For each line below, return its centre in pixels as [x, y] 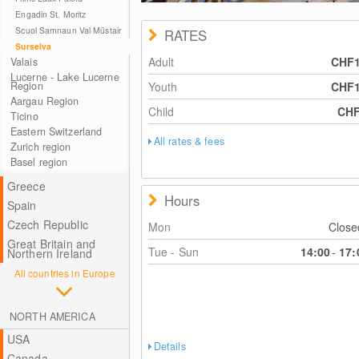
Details [169, 346]
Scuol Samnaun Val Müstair [68, 30]
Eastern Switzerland [56, 131]
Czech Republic [47, 224]
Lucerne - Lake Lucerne [65, 77]
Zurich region [40, 147]
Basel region [39, 162]
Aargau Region [44, 101]
